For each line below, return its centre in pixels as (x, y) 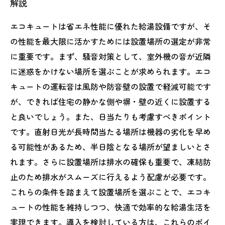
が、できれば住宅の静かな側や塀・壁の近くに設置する (110, 101)
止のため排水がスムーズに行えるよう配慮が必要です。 (110, 177)
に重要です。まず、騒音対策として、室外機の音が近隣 (110, 56)
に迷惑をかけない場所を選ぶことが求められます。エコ (110, 71)
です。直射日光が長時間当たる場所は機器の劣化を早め (110, 132)
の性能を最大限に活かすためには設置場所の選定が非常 (110, 41)
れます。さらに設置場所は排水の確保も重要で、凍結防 (110, 162)
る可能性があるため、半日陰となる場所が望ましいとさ (110, 147)
